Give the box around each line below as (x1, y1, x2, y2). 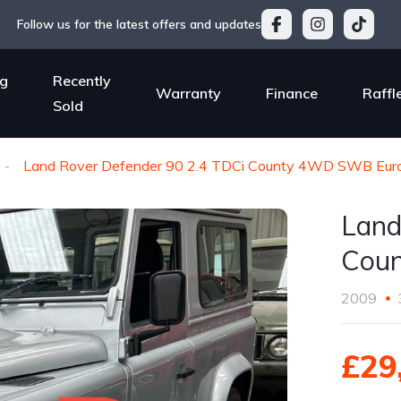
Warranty (155, 83, 221, 102)
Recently (52, 71, 111, 90)
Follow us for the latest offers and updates (16, 16, 261, 32)
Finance (265, 83, 318, 102)
